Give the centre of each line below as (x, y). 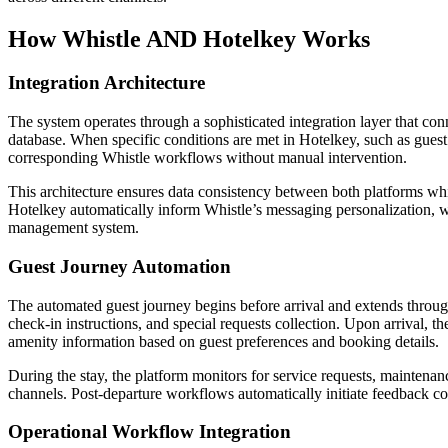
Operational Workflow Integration (149, 432)
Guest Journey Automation (119, 266)
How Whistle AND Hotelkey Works (189, 38)
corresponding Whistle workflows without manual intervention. (207, 158)
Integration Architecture (106, 83)
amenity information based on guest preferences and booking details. (223, 341)
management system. (73, 228)
